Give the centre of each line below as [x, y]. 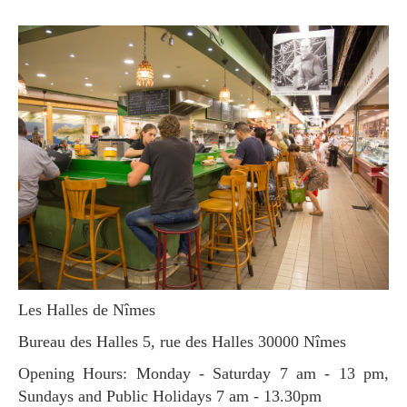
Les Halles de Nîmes [92, 310]
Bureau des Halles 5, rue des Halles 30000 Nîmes [188, 342]
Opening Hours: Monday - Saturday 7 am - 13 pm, [24, 374]
